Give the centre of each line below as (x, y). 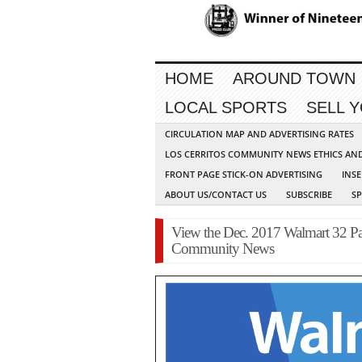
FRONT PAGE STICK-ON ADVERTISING (244, 175)
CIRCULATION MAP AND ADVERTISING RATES (259, 134)
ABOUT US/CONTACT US (216, 195)
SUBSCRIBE (309, 195)
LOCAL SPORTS (226, 108)
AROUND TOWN (294, 79)
